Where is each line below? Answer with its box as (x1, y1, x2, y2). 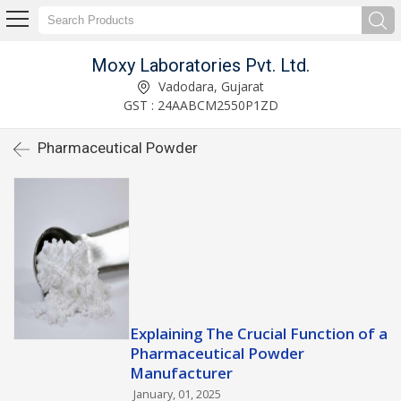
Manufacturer (130, 363, 233, 383)
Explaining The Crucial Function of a (130, 323, 388, 344)
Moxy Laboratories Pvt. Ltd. (91, 54, 310, 76)
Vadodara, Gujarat (155, 77, 264, 95)
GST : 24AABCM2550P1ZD (123, 96, 278, 114)
